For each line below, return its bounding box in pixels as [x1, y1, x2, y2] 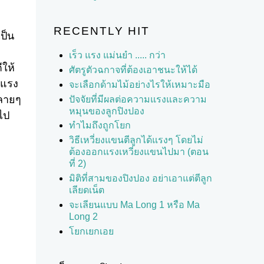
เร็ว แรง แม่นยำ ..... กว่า [68, 50, 166, 61]
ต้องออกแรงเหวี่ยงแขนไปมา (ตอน [68, 147, 209, 157]
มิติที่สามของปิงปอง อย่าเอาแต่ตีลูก [68, 173, 212, 183]
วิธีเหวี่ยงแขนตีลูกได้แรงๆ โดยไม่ [68, 135, 203, 146]
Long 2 [68, 211, 98, 222]
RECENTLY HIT [53, 25, 150, 38]
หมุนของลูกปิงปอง [68, 105, 144, 116]
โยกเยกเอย [68, 226, 114, 236]
